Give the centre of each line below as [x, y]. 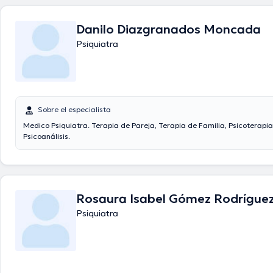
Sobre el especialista [74, 109]
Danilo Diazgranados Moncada [168, 29]
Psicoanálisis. [47, 136]
